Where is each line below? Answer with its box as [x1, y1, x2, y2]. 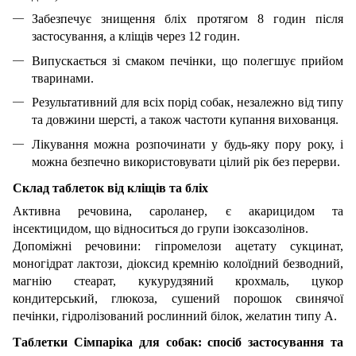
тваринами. [32, 71, 94, 85]
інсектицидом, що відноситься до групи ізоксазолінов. [13, 222, 308, 236]
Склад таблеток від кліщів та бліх [13, 180, 208, 195]
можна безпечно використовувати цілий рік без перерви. [32, 154, 340, 168]
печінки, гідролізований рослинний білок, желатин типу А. [13, 309, 337, 323]
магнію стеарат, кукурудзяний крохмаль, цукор [13, 274, 343, 288]
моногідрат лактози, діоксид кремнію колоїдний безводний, [13, 257, 343, 271]
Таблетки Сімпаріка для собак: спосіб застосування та [13, 335, 343, 350]
